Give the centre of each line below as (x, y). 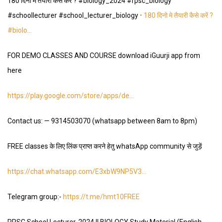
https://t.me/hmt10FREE (101, 197)
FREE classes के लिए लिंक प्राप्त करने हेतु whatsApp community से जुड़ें (105, 146)
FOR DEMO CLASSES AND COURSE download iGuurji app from (104, 56)
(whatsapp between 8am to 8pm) (144, 121)
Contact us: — (29, 121)
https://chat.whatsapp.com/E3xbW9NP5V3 (75, 172)
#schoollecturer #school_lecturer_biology (73, 16)
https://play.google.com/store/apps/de (68, 96)
